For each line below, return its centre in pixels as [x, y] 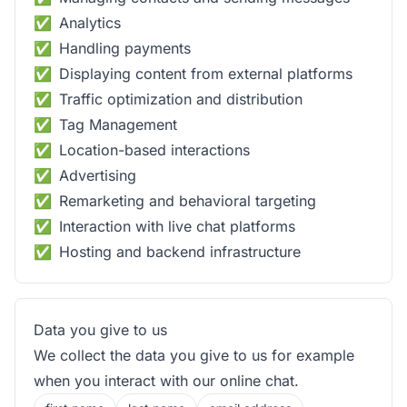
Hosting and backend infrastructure [180, 252]
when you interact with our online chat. [166, 381]
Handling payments [125, 48]
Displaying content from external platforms [206, 74]
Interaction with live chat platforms [177, 226]
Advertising [98, 175]
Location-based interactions [154, 150]
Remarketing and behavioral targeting [188, 201]
